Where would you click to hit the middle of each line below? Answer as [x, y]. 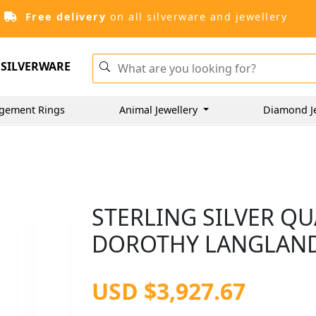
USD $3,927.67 [169, 291]
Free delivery [65, 17]
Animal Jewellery [160, 109]
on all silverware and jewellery [196, 17]
